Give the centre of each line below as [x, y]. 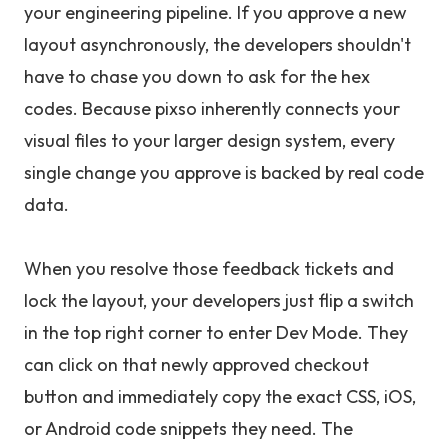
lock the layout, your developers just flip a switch [219, 300]
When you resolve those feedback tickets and [209, 268]
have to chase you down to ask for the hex [197, 76]
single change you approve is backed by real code [224, 172]
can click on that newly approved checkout [196, 364]
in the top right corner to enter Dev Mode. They [216, 332]
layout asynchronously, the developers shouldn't [217, 44]
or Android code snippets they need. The [188, 428]
